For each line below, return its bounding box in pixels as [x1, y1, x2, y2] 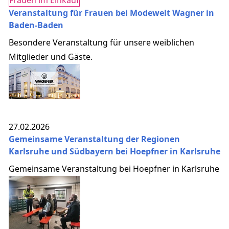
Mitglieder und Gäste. [9, 51, 93, 62]
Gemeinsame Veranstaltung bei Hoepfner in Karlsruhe [9, 163, 219, 174]
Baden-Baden [9, 19, 63, 31]
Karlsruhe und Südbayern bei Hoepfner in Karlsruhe [9, 145, 220, 157]
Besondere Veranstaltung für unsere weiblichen [9, 36, 194, 48]
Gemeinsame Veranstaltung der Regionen [9, 133, 180, 145]
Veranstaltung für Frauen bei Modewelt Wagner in [9, 7, 214, 18]
